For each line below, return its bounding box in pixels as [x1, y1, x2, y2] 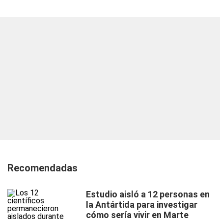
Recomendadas [7, 162, 78, 174]
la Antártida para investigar [86, 199, 197, 210]
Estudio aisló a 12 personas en [86, 189, 210, 199]
